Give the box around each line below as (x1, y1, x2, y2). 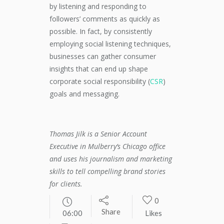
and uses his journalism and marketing (49, 154, 172, 163)
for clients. (49, 179, 82, 188)
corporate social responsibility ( (49, 76, 150, 86)
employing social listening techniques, (49, 39, 171, 48)
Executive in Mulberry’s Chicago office (49, 141, 165, 151)
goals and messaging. (49, 89, 119, 98)
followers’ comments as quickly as (49, 14, 160, 23)
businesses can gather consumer (49, 51, 156, 61)
